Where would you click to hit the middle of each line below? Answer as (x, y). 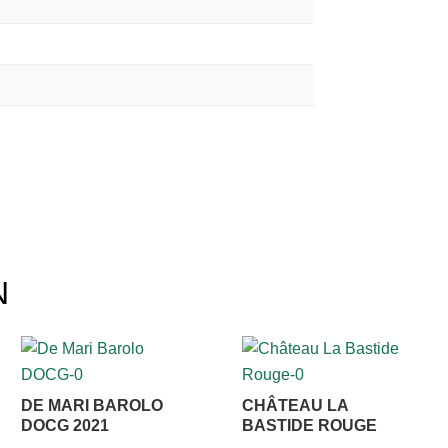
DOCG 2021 (65, 426)
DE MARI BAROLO (92, 406)
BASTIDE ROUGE (309, 426)
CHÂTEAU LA (294, 406)
